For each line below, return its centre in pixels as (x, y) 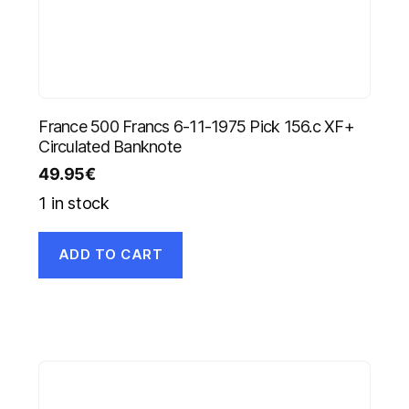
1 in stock (74, 203)
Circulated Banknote (110, 146)
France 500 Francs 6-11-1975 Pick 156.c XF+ (196, 126)
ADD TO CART (110, 255)
